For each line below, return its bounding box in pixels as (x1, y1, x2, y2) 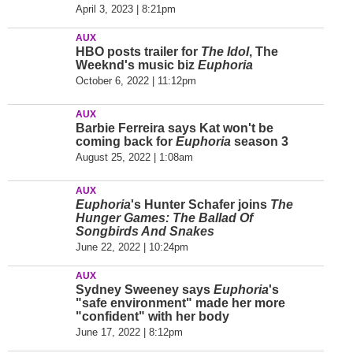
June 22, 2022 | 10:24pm (76, 241, 188, 253)
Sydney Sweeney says (76, 283, 214, 296)
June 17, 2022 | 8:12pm (76, 326, 183, 338)
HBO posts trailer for (76, 45, 201, 58)
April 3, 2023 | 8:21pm (76, 3, 176, 15)
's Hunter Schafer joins (131, 198, 270, 211)
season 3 (234, 135, 288, 148)
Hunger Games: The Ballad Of (76, 211, 253, 225)
